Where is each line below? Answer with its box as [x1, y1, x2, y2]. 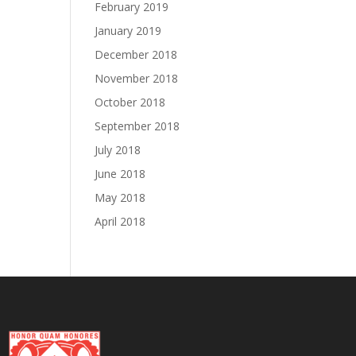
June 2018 [95, 166, 146, 181]
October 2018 [95, 95, 166, 110]
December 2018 [95, 47, 178, 62]
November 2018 [95, 71, 179, 86]
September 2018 [95, 118, 180, 133]
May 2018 [95, 190, 146, 205]
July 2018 [95, 142, 141, 157]
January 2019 [95, 23, 162, 38]
